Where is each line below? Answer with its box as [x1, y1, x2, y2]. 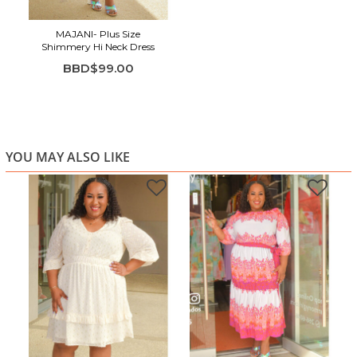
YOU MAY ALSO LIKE [6, 148, 130, 167]
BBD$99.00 [62, 61, 134, 76]
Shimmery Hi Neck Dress [41, 41, 155, 53]
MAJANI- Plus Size [56, 28, 141, 41]
